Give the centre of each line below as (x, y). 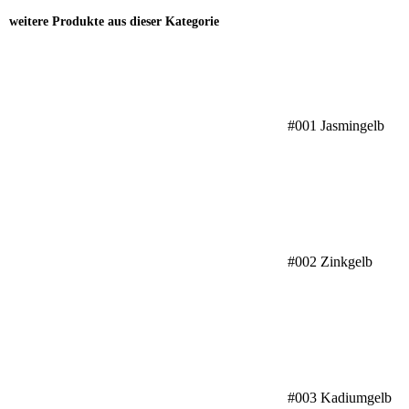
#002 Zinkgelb (330, 262)
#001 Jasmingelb (336, 126)
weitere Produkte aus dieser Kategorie (114, 21)
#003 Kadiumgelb (339, 398)
